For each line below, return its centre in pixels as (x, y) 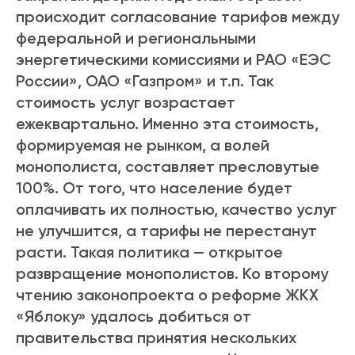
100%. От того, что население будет (154, 188)
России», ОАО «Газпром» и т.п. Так (145, 81)
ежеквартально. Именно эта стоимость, (167, 124)
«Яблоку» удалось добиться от (134, 317)
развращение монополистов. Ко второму (172, 274)
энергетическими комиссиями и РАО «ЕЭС (174, 60)
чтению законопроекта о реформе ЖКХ (167, 295)
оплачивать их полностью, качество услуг (176, 210)
